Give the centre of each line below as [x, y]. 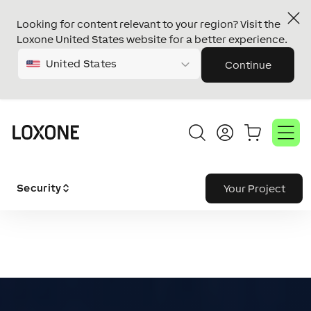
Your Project [254, 188]
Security [39, 188]
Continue [248, 65]
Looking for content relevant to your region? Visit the [149, 24]
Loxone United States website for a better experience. [152, 39]
